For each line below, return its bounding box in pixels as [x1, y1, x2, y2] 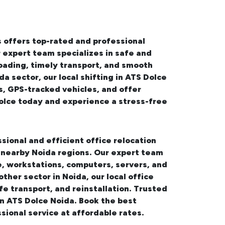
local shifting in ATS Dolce [59, 72, 167, 82]
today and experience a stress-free [16, 96, 167, 106]
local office [106, 172, 154, 182]
